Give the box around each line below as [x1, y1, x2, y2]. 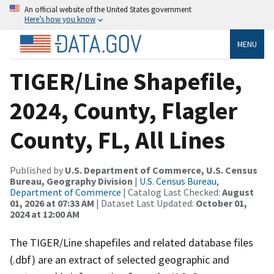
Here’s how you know [24, 14, 95, 24]
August [222, 185, 254, 198]
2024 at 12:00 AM [10, 207, 80, 220]
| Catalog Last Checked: [121, 185, 222, 198]
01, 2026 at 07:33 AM [10, 196, 94, 209]
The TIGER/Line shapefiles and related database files [10, 235, 253, 250]
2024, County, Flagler [10, 95, 237, 126]
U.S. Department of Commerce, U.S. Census [65, 163, 257, 176]
